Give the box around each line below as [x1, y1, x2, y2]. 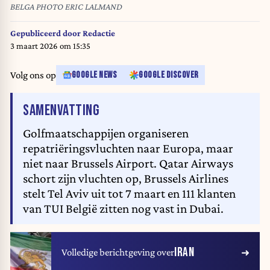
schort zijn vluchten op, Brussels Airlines [23, 171, 228, 186]
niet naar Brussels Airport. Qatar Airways [23, 156, 233, 171]
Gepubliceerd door [10, 28, 83, 38]
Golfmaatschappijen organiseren [23, 126, 189, 141]
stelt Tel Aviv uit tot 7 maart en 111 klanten [23, 186, 236, 201]
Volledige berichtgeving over [61, 246, 174, 259]
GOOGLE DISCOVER [139, 70, 199, 81]
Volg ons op [10, 69, 56, 81]
